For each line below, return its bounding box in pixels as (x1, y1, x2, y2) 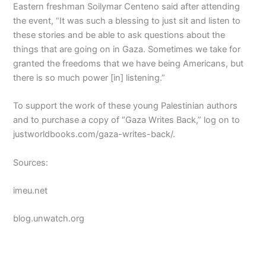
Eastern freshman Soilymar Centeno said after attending (13, 1, 240, 12)
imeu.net (13, 185, 48, 197)
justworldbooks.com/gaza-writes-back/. (13, 129, 176, 140)
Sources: (13, 157, 49, 168)
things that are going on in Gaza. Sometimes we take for (13, 44, 241, 55)
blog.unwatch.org (13, 213, 85, 224)
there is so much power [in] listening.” (13, 72, 166, 84)
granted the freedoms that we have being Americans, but (13, 58, 244, 69)
